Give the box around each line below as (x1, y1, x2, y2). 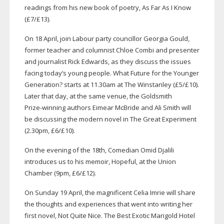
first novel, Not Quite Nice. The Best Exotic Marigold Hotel (24, 211, 195, 220)
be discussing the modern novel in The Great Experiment (24, 114, 196, 124)
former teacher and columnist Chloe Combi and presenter (24, 45, 199, 55)
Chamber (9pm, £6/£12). (24, 168, 96, 178)
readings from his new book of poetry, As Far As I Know (24, 3, 191, 12)
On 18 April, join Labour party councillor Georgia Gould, (24, 34, 189, 43)
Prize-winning (24, 103, 65, 112)
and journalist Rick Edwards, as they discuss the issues (24, 57, 191, 66)
